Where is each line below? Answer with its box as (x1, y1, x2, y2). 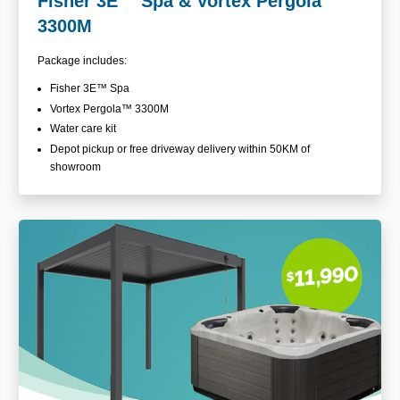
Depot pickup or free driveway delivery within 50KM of (50, 143, 310, 156)
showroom (50, 161, 104, 174)
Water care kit (50, 122, 116, 136)
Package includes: (37, 54, 127, 68)
